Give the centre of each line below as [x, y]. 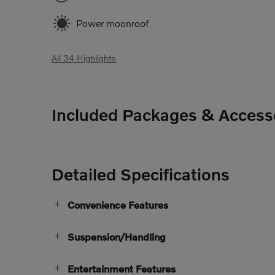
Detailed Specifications [141, 174]
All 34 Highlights [84, 58]
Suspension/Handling [117, 236]
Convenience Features [118, 204]
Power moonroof [112, 23]
